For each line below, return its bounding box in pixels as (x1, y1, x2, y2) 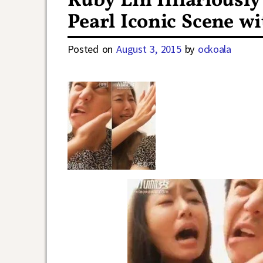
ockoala (198, 42, 231, 56)
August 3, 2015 (116, 42, 181, 56)
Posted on (67, 42, 117, 56)
